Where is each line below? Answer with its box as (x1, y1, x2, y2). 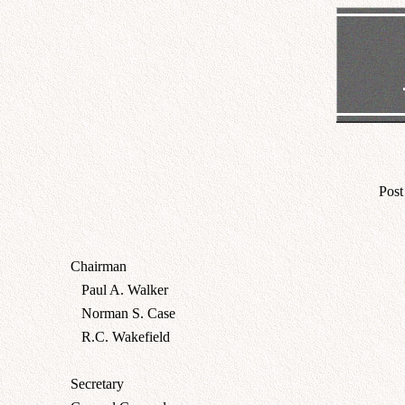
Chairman (71, 258, 127, 274)
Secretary (71, 375, 124, 391)
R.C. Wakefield (71, 328, 170, 344)
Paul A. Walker (71, 281, 168, 297)
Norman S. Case (71, 305, 175, 321)
